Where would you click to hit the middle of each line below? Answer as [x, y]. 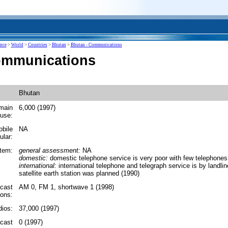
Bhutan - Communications [96, 45]
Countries [37, 45]
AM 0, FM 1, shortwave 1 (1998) [66, 187]
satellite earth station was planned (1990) [79, 173]
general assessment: [49, 150]
